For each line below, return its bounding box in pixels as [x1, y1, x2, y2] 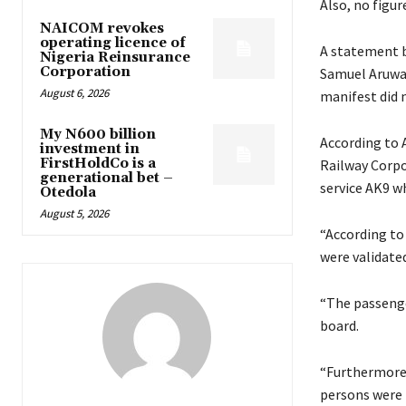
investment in [40, 140, 140, 158]
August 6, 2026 [40, 84, 109, 101]
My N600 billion [40, 125, 156, 143]
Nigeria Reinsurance [40, 48, 190, 66]
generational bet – [40, 169, 173, 187]
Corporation [40, 63, 130, 81]
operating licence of [40, 34, 186, 52]
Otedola [40, 183, 96, 201]
